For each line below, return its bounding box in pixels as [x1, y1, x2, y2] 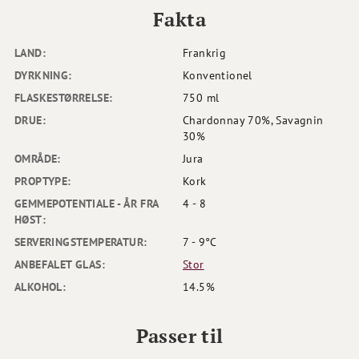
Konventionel [183, 67, 252, 83]
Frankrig [183, 45, 227, 60]
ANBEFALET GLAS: [14, 256, 106, 272]
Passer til [135, 322, 224, 349]
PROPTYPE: [14, 173, 71, 188]
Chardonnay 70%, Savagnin [183, 112, 324, 127]
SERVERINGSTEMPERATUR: [14, 234, 147, 249]
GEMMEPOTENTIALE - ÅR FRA [14, 196, 159, 211]
